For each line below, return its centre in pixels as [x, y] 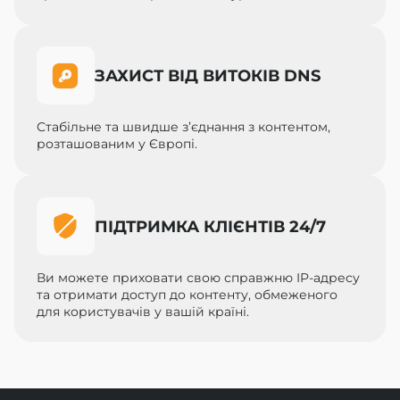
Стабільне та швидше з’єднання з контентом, [183, 127]
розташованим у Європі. [117, 144]
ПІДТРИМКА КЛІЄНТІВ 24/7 [210, 226]
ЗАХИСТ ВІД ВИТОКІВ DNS [207, 76]
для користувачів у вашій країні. [142, 311]
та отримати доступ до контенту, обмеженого [187, 294]
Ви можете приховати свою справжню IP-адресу [198, 277]
